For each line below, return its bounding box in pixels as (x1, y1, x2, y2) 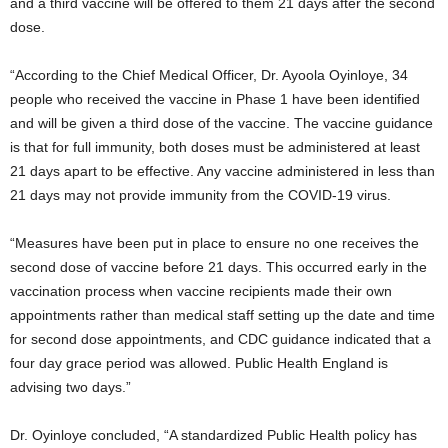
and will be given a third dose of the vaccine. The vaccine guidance (10, 115, 433, 131)
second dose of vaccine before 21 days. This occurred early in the (10, 259, 427, 275)
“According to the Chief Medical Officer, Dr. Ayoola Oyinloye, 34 (10, 67, 408, 83)
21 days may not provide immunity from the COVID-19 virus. (10, 187, 391, 203)
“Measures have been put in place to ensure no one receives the (10, 235, 419, 251)
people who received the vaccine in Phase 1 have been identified (10, 91, 420, 107)
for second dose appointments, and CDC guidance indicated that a (10, 331, 431, 347)
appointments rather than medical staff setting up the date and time (10, 307, 435, 323)
